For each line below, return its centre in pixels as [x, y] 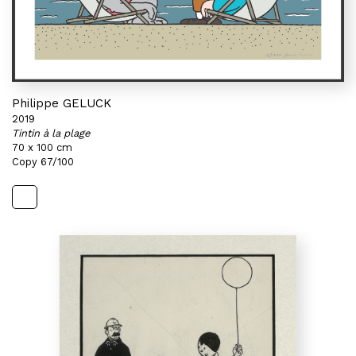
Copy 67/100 [43, 162]
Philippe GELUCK [62, 103]
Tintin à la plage [51, 133]
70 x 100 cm [42, 147]
